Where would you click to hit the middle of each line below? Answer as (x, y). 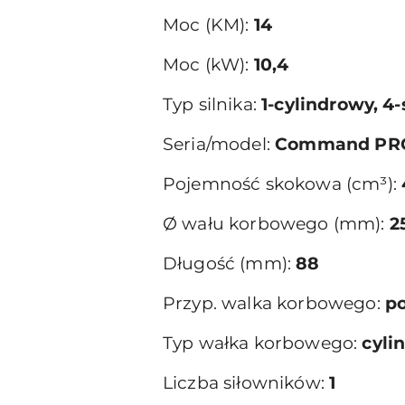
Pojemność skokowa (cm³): (282, 184)
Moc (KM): (208, 25)
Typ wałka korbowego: (263, 343)
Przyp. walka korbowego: (274, 303)
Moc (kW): (208, 65)
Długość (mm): (230, 264)
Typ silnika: (212, 104)
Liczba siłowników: (246, 383)
